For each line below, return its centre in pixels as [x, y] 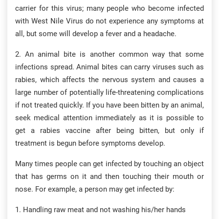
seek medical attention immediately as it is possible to [109, 118]
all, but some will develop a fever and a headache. [96, 34]
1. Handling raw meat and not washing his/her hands [100, 210]
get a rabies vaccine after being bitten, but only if [109, 131]
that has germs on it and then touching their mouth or [109, 176]
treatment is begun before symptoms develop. [90, 143]
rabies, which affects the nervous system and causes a [109, 80]
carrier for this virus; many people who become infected [109, 8]
